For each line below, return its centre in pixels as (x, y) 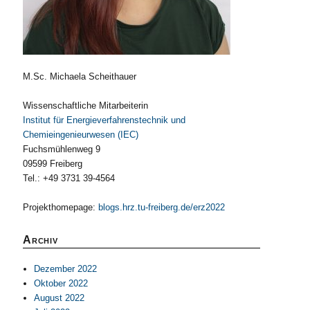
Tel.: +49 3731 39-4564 (69, 178)
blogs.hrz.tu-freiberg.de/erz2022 (162, 207)
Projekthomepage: (61, 207)
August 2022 (60, 298)
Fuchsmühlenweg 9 (62, 149)
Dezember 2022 (66, 268)
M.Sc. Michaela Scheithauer (80, 76)
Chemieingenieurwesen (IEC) (81, 134)
